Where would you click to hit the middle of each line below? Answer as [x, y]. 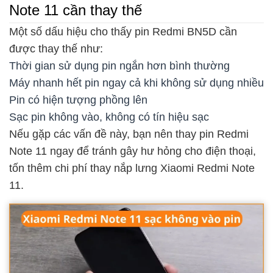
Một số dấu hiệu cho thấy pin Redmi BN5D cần [123, 31]
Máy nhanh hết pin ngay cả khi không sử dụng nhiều [136, 83]
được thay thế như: [58, 48]
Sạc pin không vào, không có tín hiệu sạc [109, 117]
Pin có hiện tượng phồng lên [78, 100]
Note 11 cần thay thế [76, 10]
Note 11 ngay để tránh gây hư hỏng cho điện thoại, [133, 151]
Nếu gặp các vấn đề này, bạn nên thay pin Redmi [129, 134]
